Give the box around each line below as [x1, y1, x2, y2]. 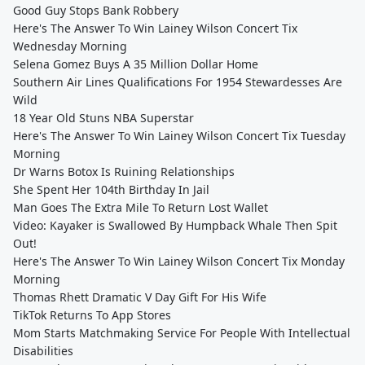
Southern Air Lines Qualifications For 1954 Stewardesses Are [13, 74, 342, 90]
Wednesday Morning [13, 38, 127, 54]
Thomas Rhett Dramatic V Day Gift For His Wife [13, 289, 266, 305]
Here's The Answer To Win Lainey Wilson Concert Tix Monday [13, 253, 345, 269]
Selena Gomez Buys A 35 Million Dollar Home [13, 56, 258, 72]
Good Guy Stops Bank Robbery [13, 2, 178, 18]
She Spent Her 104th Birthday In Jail [13, 182, 209, 197]
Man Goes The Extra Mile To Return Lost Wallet [13, 200, 268, 215]
